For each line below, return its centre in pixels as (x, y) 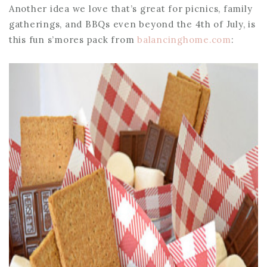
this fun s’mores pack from (73, 39)
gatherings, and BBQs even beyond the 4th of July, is (132, 24)
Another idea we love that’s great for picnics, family (131, 8)
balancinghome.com (184, 39)
